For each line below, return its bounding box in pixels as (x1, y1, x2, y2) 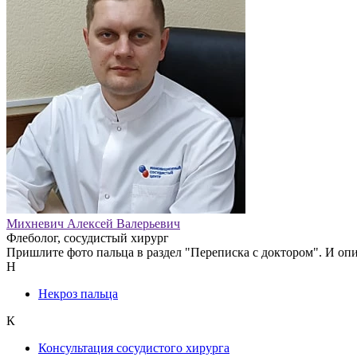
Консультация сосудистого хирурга (38, 340, 229, 355)
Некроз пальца (38, 286, 118, 300)
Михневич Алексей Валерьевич (6, 216, 180, 230)
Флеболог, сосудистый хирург (6, 230, 169, 245)
